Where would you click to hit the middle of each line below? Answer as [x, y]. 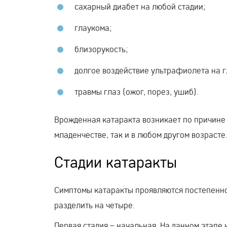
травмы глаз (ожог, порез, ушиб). [137, 91]
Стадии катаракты [116, 162]
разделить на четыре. [94, 205]
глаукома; [93, 27]
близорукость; [101, 49]
